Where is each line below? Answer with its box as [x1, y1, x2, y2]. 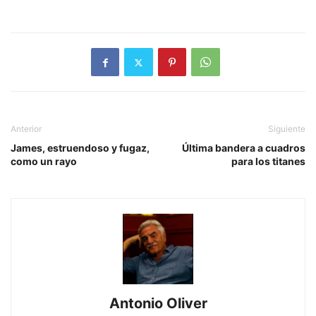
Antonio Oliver [109, 295, 207, 312]
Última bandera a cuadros [182, 142, 305, 154]
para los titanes [231, 155, 305, 167]
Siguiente [268, 123, 305, 134]
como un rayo [11, 155, 77, 167]
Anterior [11, 123, 42, 134]
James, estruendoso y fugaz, [11, 142, 150, 154]
